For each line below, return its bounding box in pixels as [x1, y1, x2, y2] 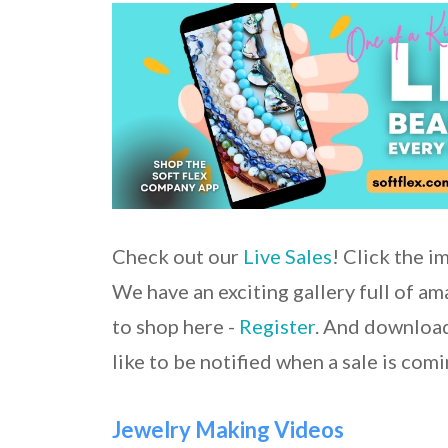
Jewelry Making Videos [112, 416, 344, 444]
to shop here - [112, 314, 239, 339]
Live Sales [243, 244, 332, 269]
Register [239, 314, 315, 339]
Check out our [112, 244, 243, 269]
